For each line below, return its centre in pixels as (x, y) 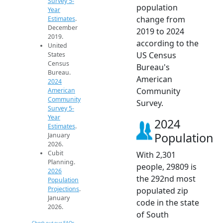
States (56, 55)
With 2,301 (156, 155)
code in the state (168, 203)
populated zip (162, 191)
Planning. (61, 162)
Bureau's (153, 67)
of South (153, 215)
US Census (156, 56)
